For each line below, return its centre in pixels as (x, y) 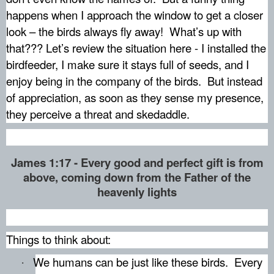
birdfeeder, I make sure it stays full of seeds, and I (128, 65)
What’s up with (206, 31)
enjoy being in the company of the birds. (104, 81)
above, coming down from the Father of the (137, 177)
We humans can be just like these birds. (131, 261)
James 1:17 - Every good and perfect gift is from (137, 162)
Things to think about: (58, 239)
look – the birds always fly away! (85, 31)
